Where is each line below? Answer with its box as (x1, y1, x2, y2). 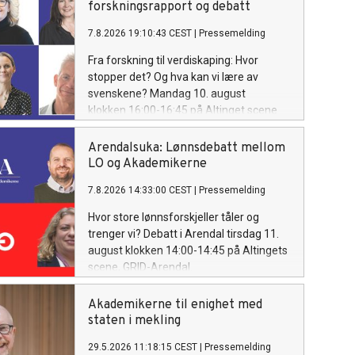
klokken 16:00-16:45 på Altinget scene (88, 104, 277, 116)
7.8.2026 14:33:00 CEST (88, 185, 192, 196)
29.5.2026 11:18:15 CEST (88, 342, 197, 353)
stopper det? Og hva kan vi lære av (88, 71, 258, 83)
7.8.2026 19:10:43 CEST (88, 28, 192, 39)
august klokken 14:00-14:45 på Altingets (88, 244, 288, 257)
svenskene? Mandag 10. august (88, 87, 246, 100)
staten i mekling (88, 313, 181, 329)
